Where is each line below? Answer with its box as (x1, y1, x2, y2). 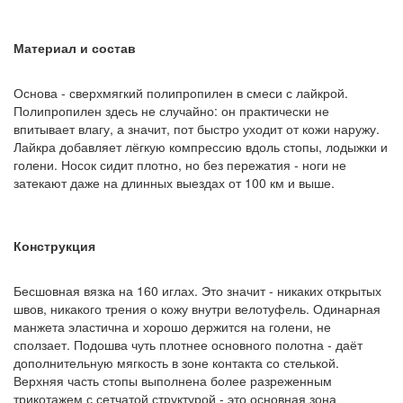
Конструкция (13, 236, 95, 255)
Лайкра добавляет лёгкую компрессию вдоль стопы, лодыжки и (13, 137, 388, 156)
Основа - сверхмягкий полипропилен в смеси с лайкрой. (13, 83, 348, 102)
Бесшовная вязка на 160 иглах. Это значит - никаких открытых (13, 281, 381, 300)
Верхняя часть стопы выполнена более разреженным (13, 371, 332, 390)
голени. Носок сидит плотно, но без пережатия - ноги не (13, 155, 346, 174)
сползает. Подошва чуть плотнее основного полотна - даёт (13, 335, 363, 354)
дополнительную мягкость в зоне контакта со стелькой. (13, 353, 339, 372)
